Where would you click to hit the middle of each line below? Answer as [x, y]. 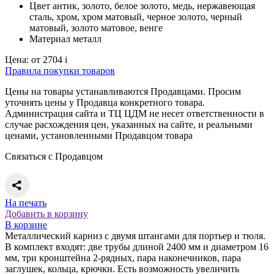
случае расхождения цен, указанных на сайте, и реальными [129, 124]
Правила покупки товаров [60, 70]
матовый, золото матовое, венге [96, 28]
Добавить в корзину [46, 213]
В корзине [26, 224]
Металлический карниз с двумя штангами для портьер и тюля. [135, 235]
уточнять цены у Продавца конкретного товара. [105, 102]
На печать [26, 202]
